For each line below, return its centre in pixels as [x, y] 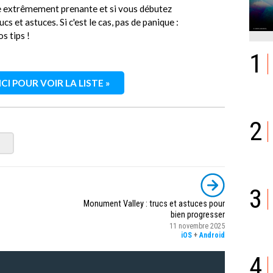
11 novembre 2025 [197, 226]
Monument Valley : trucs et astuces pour [154, 204]
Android [212, 235]
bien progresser [198, 214]
